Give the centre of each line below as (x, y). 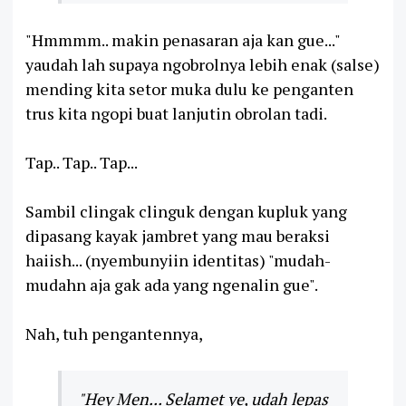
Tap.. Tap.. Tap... (82, 162)
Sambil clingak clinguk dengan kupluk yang (186, 211)
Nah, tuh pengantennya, (114, 333)
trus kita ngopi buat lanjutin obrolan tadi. (176, 113)
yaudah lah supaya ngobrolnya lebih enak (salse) (203, 64)
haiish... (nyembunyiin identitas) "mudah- (178, 260)
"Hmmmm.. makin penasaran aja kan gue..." (183, 39)
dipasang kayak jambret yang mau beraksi (178, 235)
